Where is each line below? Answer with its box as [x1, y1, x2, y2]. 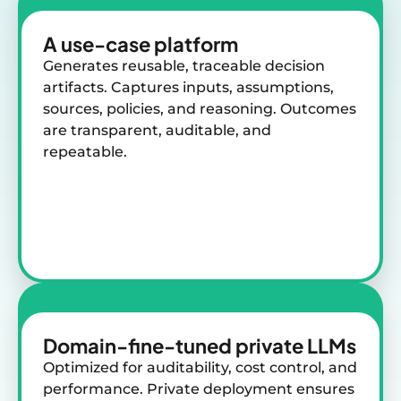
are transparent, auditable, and [43, 121, 271, 139]
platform [154, 30, 238, 56]
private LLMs [235, 332, 356, 358]
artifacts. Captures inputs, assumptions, [43, 78, 334, 96]
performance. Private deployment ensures [43, 380, 354, 397]
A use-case [43, 30, 154, 56]
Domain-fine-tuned [43, 332, 235, 358]
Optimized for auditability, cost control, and [43, 358, 357, 376]
